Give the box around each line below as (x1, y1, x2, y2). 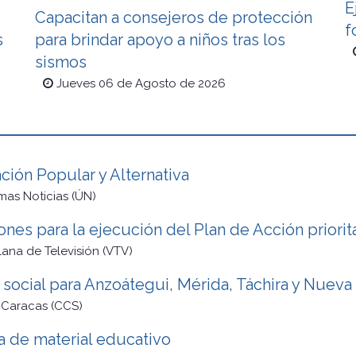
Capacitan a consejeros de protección (35, 8, 312, 28)
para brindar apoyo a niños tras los (35, 30, 285, 50)
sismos (35, 52, 87, 72)
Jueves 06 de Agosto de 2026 (56, 76, 226, 91)
